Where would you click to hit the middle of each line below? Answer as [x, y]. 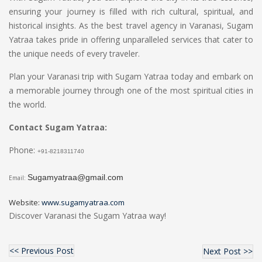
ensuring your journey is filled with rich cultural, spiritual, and [131, 11]
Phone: [23, 150]
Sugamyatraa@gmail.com [75, 177]
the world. [27, 104]
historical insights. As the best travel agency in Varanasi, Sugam [131, 25]
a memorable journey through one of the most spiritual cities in [131, 90]
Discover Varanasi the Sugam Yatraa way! [87, 216]
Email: [18, 178]
